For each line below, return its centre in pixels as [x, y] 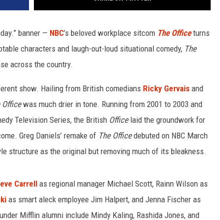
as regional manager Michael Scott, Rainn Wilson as [123, 183]
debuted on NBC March [171, 135]
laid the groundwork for [168, 120]
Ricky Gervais [166, 88]
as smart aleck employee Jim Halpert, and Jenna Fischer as [104, 199]
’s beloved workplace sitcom [110, 33]
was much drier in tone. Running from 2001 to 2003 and [112, 104]
